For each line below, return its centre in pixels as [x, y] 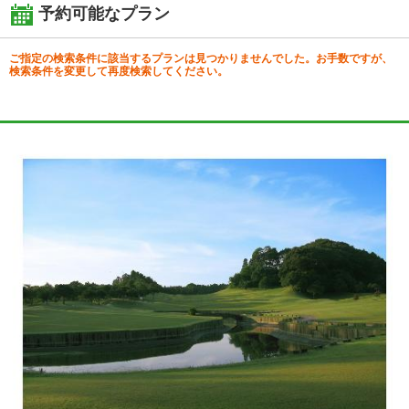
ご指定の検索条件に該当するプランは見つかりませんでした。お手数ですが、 [201, 59]
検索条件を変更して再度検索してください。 [119, 72]
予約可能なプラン [104, 14]
